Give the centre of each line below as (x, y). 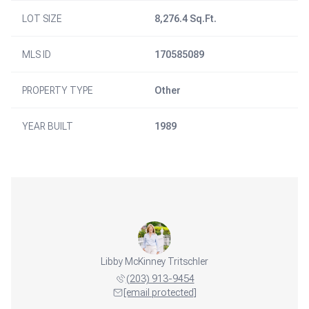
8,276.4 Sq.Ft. (186, 19)
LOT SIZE (42, 19)
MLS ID (37, 54)
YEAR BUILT (48, 126)
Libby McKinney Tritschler (154, 261)
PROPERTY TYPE (58, 90)
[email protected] (160, 292)
